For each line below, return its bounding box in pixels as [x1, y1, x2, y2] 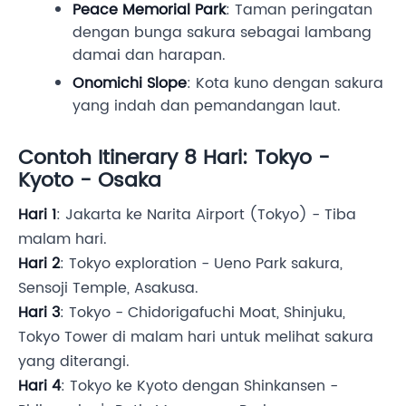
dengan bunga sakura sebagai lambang [72, 21, 372, 44]
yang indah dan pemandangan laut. [72, 93, 341, 118]
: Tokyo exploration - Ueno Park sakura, [60, 251, 343, 275]
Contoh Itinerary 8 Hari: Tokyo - [18, 140, 330, 175]
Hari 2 [18, 251, 60, 275]
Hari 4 [18, 373, 61, 398]
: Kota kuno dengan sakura [187, 71, 383, 95]
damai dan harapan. [72, 43, 226, 67]
